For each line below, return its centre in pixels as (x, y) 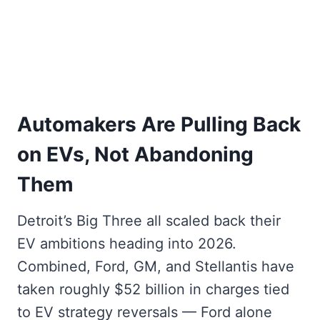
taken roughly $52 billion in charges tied (153, 290)
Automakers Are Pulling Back (159, 125)
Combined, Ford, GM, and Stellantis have (156, 267)
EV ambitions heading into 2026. (127, 244)
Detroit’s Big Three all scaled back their (149, 221)
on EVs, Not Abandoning (135, 155)
